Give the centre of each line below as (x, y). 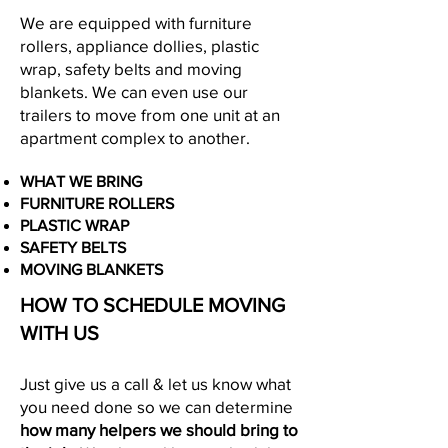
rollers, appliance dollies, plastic (139, 45)
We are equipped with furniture (136, 22)
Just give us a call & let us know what (155, 383)
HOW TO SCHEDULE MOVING (152, 305)
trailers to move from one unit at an (150, 114)
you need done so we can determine (156, 406)
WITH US (59, 333)
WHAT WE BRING (81, 181)
